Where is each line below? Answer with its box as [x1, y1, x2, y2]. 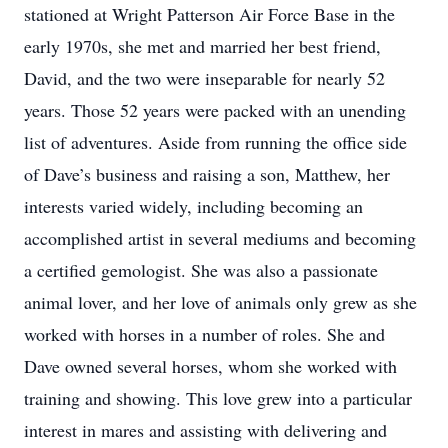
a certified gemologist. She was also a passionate [24, 258, 378, 282]
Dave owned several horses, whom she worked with [24, 354, 397, 378]
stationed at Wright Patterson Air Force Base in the [24, 2, 395, 26]
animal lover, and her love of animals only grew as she [24, 290, 417, 314]
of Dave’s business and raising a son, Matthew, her [24, 162, 390, 186]
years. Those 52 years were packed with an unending [24, 98, 406, 122]
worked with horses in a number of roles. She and [24, 322, 385, 346]
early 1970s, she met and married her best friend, [24, 34, 381, 58]
